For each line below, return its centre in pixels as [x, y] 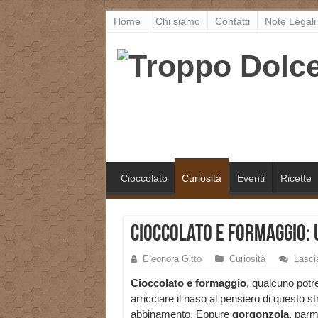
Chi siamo [177, 21]
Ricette [296, 179]
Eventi [251, 179]
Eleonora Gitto [172, 259]
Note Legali [290, 21]
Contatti [232, 21]
